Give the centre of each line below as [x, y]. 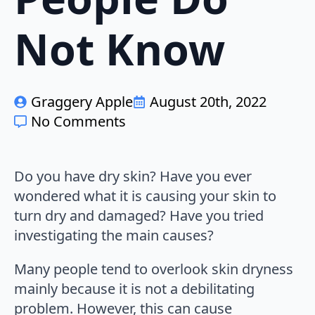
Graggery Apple [82, 101]
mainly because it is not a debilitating [134, 288]
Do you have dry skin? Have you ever [133, 176]
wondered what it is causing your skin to [145, 195]
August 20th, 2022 [208, 101]
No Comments [78, 121]
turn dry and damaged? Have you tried [139, 215]
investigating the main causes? [114, 235]
